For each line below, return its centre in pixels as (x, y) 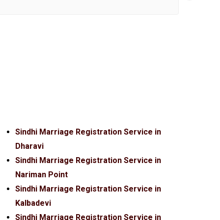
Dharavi (29, 146)
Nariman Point (41, 175)
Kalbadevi (33, 203)
